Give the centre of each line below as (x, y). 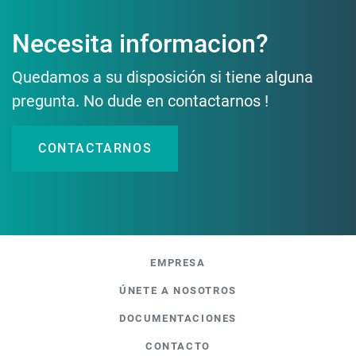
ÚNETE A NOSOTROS (178, 290)
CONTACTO (178, 346)
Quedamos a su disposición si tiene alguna (163, 77)
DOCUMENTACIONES (178, 318)
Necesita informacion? (140, 44)
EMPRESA (178, 263)
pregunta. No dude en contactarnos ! (140, 101)
